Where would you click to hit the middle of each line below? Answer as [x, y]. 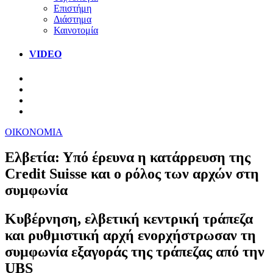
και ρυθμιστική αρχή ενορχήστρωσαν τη [130, 236]
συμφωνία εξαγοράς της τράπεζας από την [135, 252]
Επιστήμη [73, 8]
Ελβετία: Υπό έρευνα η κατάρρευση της [128, 158]
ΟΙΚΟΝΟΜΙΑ [34, 132]
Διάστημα [73, 19]
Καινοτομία [76, 30]
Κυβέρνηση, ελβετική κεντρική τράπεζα [129, 219]
